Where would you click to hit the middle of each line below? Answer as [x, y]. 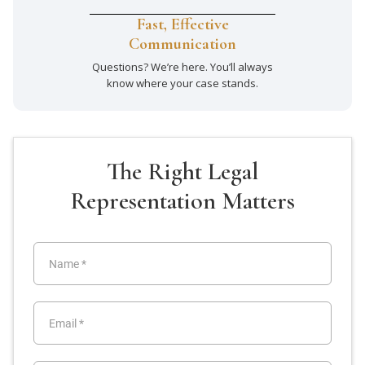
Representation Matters [182, 201]
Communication [182, 44]
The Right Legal [182, 172]
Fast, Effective [182, 25]
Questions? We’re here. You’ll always [182, 67]
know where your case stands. [182, 84]
